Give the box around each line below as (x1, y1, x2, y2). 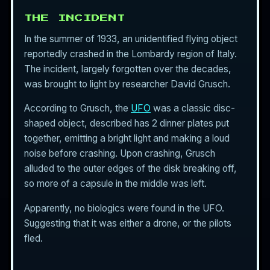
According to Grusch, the (24, 102, 131, 115)
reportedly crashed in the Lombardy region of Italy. (24, 48, 237, 60)
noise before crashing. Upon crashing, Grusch (24, 148, 215, 160)
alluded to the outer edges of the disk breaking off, (24, 163, 237, 175)
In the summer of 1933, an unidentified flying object (24, 33, 237, 45)
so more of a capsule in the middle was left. (24, 178, 207, 190)
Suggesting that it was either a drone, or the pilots (24, 218, 231, 230)
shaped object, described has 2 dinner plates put (24, 118, 229, 130)
